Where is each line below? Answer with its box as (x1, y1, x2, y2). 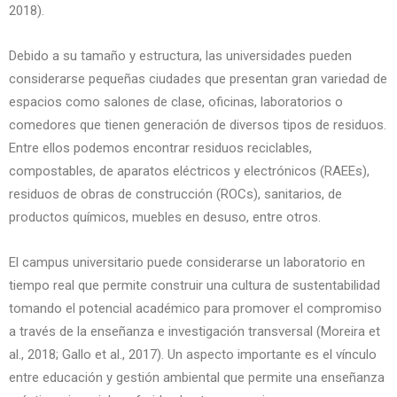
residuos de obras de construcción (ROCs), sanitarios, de (9, 186, 342, 202)
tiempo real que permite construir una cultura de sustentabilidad (9, 277, 380, 293)
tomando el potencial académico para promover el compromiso (9, 300, 382, 316)
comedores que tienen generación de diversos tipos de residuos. (9, 117, 386, 133)
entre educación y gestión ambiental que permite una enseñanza (9, 370, 385, 385)
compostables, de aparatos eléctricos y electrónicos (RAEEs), (9, 163, 370, 179)
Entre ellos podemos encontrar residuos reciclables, (9, 140, 312, 156)
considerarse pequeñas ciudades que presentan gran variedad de (9, 71, 387, 87)
